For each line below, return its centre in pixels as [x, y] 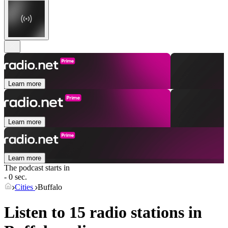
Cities [25, 187]
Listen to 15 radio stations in [103, 212]
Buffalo [50, 187]
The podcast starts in [37, 168]
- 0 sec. [16, 177]
